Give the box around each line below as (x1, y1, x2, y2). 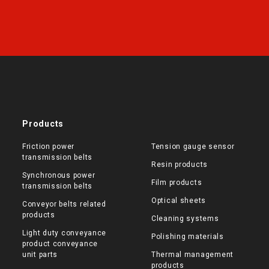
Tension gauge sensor (151, 142, 235, 151)
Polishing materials (151, 232, 224, 241)
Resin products (151, 160, 208, 169)
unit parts (22, 250, 58, 259)
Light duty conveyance (22, 229, 107, 237)
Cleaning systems (151, 214, 219, 223)
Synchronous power (22, 171, 95, 180)
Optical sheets (151, 196, 207, 205)
